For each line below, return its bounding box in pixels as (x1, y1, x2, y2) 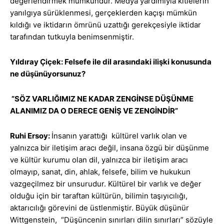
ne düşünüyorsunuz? (10, 69, 85, 79)
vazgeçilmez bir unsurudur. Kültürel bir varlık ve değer (10, 179, 201, 189)
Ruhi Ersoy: (10, 131, 51, 141)
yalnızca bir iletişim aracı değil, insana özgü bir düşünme (10, 143, 209, 153)
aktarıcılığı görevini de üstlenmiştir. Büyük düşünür (10, 203, 189, 213)
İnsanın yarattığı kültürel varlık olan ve (51, 131, 187, 141)
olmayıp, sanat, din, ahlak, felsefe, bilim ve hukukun (10, 167, 190, 177)
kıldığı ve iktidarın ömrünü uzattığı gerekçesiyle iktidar (10, 20, 201, 30)
